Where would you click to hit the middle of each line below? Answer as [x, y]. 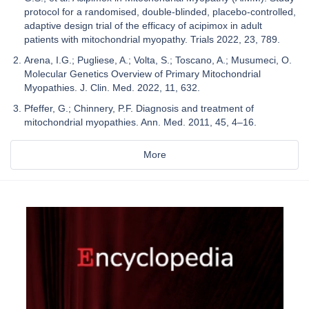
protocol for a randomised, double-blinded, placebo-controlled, [160, 12]
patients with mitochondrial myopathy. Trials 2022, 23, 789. [152, 40]
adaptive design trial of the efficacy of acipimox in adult [143, 26]
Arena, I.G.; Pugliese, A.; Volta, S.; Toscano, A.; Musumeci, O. [158, 60]
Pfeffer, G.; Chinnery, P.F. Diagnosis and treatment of [139, 109]
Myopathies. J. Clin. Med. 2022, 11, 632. [112, 88]
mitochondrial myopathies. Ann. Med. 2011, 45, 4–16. [140, 122]
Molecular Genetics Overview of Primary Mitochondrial [142, 74]
